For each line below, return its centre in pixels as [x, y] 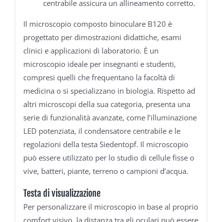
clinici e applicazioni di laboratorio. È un [91, 50]
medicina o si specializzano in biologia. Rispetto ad [109, 90]
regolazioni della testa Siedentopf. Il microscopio [106, 144]
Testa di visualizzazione [62, 193]
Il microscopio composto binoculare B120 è [97, 24]
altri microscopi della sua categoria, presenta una [107, 104]
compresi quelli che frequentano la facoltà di [99, 77]
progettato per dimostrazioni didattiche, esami [102, 37]
